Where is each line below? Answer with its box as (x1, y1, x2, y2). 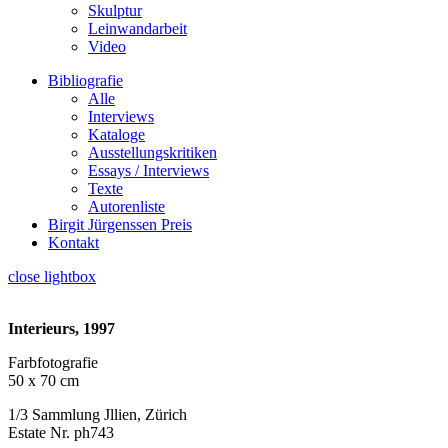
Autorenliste (88, 198, 165, 215)
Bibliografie (48, 72, 123, 89)
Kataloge (88, 126, 145, 143)
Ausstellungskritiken (88, 144, 217, 161)
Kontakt (48, 234, 99, 251)
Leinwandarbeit (88, 20, 187, 37)
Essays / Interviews (88, 162, 209, 179)
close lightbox (8, 268, 96, 285)
